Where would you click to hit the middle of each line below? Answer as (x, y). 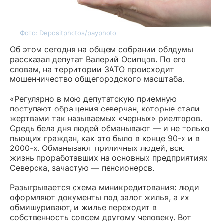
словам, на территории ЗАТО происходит (92, 69)
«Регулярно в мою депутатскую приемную (93, 98)
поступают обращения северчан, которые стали (105, 108)
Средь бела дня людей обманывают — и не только (110, 128)
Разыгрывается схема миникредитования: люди (105, 187)
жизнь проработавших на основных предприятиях (109, 158)
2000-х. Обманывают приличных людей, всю (97, 148)
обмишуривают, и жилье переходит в (83, 207)
